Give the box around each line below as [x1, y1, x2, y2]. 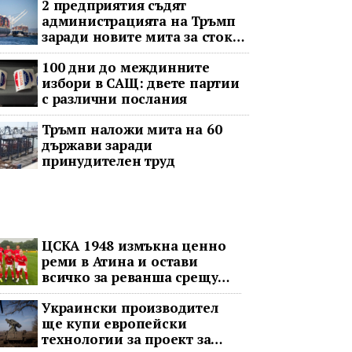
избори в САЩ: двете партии [41, 74, 240, 92]
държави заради [41, 136, 153, 154]
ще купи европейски [41, 314, 187, 332]
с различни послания [41, 90, 188, 108]
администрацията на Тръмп [41, 12, 236, 30]
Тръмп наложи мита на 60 [41, 120, 222, 138]
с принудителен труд [41, 43, 186, 61]
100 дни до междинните [41, 58, 210, 76]
